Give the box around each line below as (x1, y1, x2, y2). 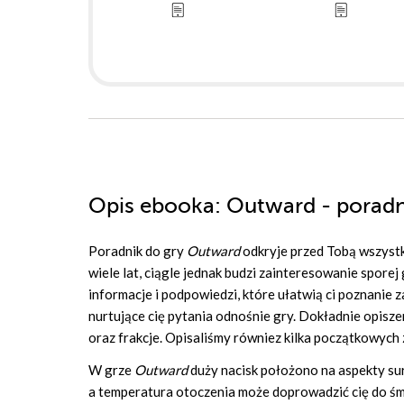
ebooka (140, 194, 215, 218)
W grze (88, 362, 134, 378)
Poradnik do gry (88, 243, 187, 259)
